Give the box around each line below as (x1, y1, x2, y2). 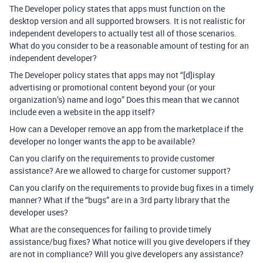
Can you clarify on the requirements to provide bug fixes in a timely (9, 182, 254, 194)
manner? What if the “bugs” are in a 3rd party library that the (9, 194, 230, 206)
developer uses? (9, 207, 68, 218)
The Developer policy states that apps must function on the (9, 3, 225, 15)
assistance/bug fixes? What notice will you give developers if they (9, 236, 250, 248)
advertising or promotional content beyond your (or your (9, 82, 215, 93)
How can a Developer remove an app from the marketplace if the (9, 123, 243, 135)
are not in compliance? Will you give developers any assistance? (9, 248, 244, 260)
